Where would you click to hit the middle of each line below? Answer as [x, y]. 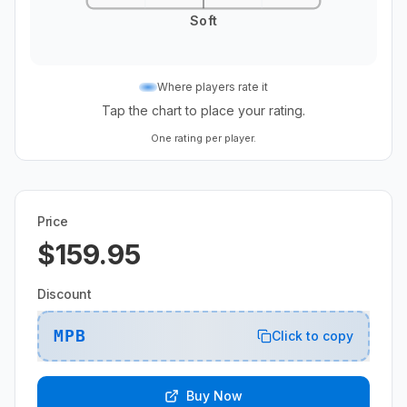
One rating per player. [203, 138]
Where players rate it [213, 86]
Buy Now [214, 395]
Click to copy [313, 335]
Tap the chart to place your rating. [203, 110]
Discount [65, 293]
